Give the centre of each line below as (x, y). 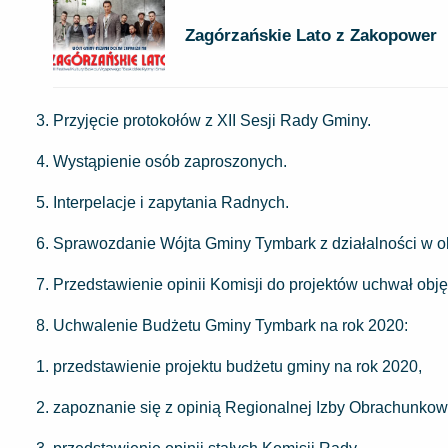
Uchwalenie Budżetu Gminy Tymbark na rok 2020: (230, 325)
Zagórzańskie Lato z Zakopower (311, 35)
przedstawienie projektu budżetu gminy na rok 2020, (237, 366)
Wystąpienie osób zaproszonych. (170, 161)
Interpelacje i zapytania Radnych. (171, 202)
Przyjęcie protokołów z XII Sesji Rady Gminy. (212, 120)
